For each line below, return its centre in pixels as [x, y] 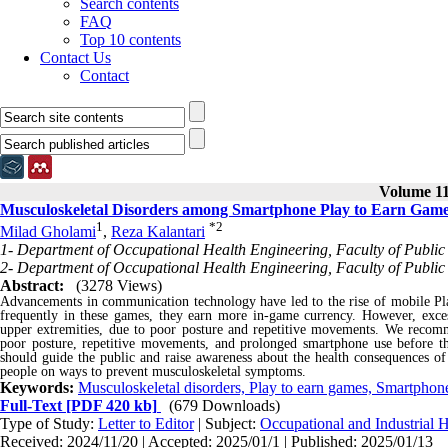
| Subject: [227, 424]
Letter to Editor [146, 424]
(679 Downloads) [224, 406]
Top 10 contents [130, 39]
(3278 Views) [119, 286]
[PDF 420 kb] [109, 406]
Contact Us [75, 57]
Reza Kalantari [158, 232]
